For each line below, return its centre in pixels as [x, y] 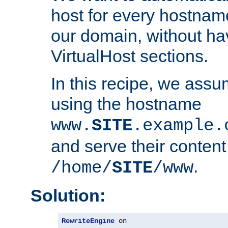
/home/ [81, 168]
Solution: [68, 195]
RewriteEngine [88, 221]
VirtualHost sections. [130, 56]
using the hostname [126, 104]
